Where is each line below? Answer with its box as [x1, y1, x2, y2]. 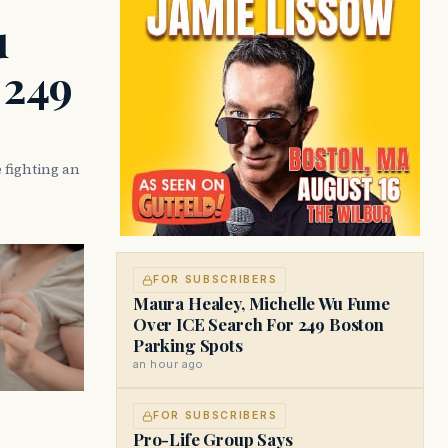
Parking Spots [133, 334, 243, 356]
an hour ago [133, 357, 204, 371]
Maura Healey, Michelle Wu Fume [133, 292, 390, 314]
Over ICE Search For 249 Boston [133, 313, 384, 335]
